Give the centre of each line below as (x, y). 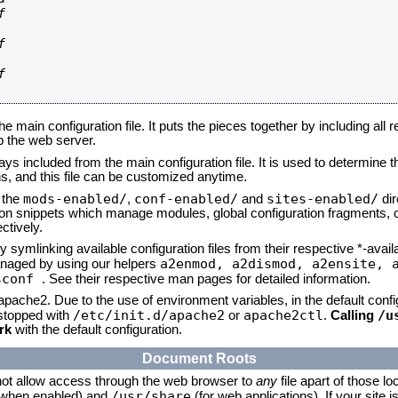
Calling (354, 315)
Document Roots (199, 358)
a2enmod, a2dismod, (236, 263)
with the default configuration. (97, 330)
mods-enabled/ (75, 199)
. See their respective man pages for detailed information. (206, 279)
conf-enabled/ (186, 199)
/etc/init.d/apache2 (149, 315)
